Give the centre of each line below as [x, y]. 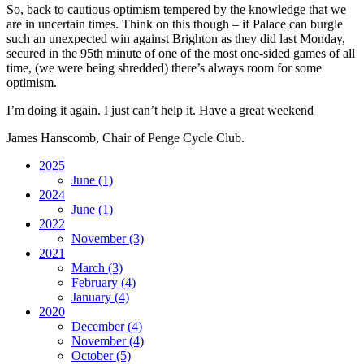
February [96, 282]
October [94, 355]
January [93, 297]
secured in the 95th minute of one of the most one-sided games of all [181, 53]
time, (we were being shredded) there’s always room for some [164, 67]
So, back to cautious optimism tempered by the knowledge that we [176, 9]
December [100, 326]
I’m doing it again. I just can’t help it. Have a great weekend [160, 110]
